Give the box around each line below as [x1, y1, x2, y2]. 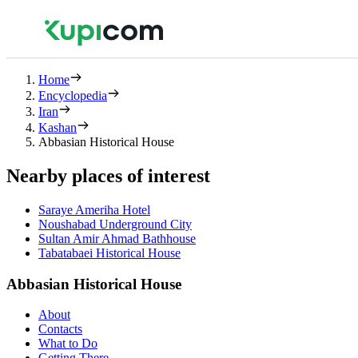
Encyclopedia [38, 89, 107, 102]
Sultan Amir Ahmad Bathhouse [38, 231, 196, 245]
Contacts [38, 322, 82, 336]
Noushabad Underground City [38, 217, 192, 231]
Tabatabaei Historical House [38, 245, 181, 260]
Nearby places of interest [6, 165, 210, 186]
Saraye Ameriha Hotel [38, 202, 150, 217]
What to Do [38, 336, 97, 351]
